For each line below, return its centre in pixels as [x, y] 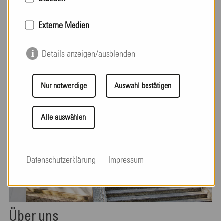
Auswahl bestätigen [143, 86]
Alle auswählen [63, 117]
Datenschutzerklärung [61, 161]
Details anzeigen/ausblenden [89, 54]
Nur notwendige [64, 86]
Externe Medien [64, 25]
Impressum [126, 161]
